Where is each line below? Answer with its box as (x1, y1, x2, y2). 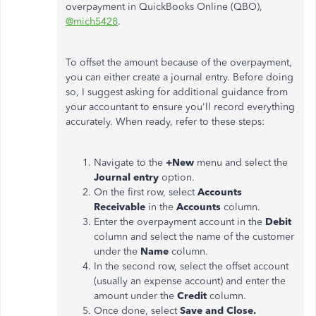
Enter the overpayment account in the (94, 216, 265, 228)
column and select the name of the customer (94, 231, 294, 243)
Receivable (94, 201, 145, 213)
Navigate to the (94, 157, 163, 169)
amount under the (94, 290, 177, 302)
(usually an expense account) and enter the (94, 275, 286, 287)
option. (159, 171, 195, 183)
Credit (177, 290, 207, 302)
